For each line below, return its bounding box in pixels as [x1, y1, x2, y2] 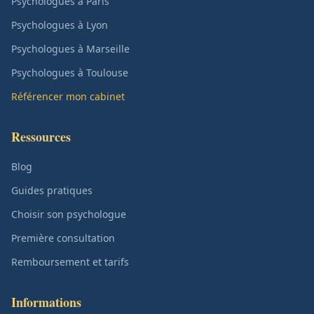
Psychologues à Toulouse [11, 66, 128, 79]
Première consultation [11, 231, 115, 245]
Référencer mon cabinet [11, 90, 125, 103]
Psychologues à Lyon [11, 18, 108, 32]
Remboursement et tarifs [11, 255, 129, 268]
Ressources [11, 128, 71, 146]
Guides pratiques [11, 184, 93, 197]
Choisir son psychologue [11, 207, 126, 221]
